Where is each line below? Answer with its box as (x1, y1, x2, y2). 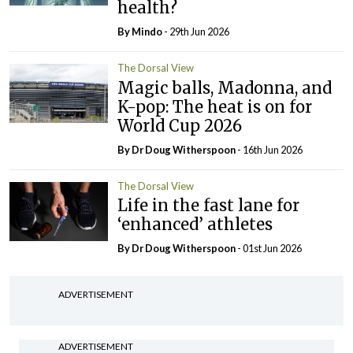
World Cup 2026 (117, 115, 243, 136)
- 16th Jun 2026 (237, 143, 303, 156)
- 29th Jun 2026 (162, 25, 230, 39)
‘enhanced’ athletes (117, 214, 273, 235)
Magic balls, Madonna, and (117, 77, 333, 98)
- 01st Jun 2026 (237, 242, 303, 255)
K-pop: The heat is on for (117, 96, 313, 117)
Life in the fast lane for (117, 195, 300, 216)
